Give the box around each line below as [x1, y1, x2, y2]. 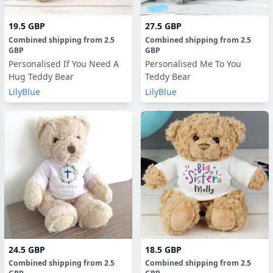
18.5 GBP [145, 243, 182, 255]
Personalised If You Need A [9, 58, 119, 69]
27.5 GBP [145, 20, 182, 32]
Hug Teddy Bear [9, 71, 74, 82]
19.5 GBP [9, 20, 45, 32]
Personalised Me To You [145, 58, 241, 69]
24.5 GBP [9, 243, 45, 255]
